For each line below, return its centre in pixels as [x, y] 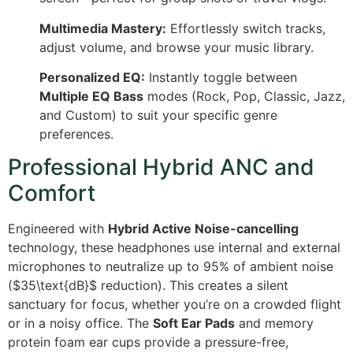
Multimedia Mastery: [103, 28]
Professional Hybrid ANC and [161, 167]
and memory [274, 323]
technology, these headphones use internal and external [174, 248]
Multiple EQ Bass [91, 97]
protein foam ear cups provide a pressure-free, [148, 342]
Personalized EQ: [92, 78]
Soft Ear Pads [194, 323]
